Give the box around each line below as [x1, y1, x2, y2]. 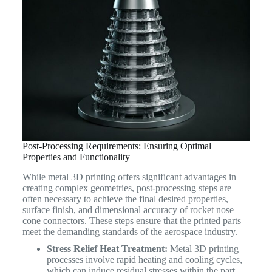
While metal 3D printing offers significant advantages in [22, 171, 236, 182]
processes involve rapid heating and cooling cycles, [46, 254, 242, 265]
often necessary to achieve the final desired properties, [22, 193, 228, 204]
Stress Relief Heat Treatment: [46, 243, 168, 254]
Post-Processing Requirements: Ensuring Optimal [22, 140, 211, 151]
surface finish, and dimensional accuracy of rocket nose [22, 204, 234, 215]
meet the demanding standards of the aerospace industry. [22, 226, 237, 237]
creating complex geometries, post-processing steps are [22, 182, 231, 193]
